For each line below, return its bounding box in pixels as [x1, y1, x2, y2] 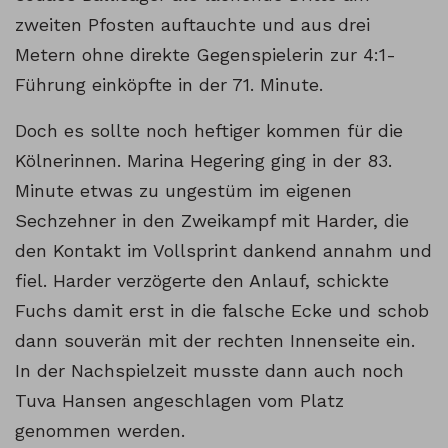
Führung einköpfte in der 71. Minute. [15, 74, 323, 96]
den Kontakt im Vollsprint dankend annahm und [15, 240, 432, 262]
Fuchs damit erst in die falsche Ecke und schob [15, 300, 429, 322]
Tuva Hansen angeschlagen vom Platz [15, 390, 344, 412]
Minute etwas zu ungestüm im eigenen [15, 180, 352, 202]
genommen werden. [15, 420, 185, 442]
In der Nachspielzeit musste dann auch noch [15, 360, 404, 382]
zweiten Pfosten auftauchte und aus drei [15, 14, 370, 36]
